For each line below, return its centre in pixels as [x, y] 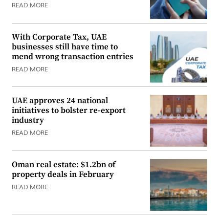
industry [28, 120]
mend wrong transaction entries [73, 56]
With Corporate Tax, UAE [59, 37]
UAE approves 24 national [60, 101]
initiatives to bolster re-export [69, 111]
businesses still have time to [65, 47]
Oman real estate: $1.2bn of [64, 165]
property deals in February [63, 175]
